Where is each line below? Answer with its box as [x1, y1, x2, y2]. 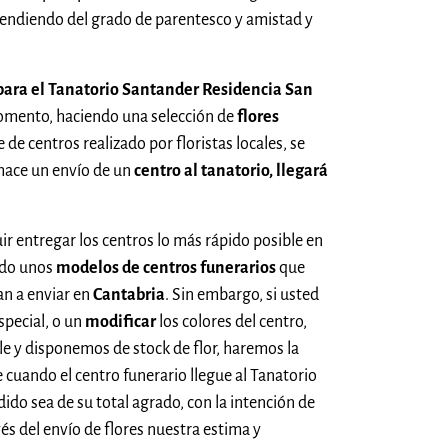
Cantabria [93, 285, 165, 304]
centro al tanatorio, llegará [134, 161, 328, 180]
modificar [85, 312, 156, 331]
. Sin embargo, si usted [165, 285, 319, 304]
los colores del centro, [156, 312, 307, 331]
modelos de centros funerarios [56, 258, 276, 277]
